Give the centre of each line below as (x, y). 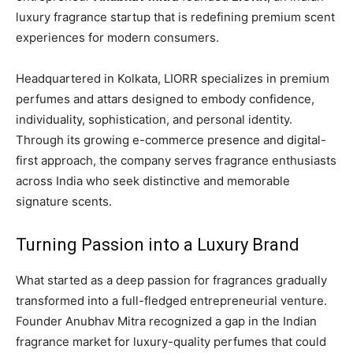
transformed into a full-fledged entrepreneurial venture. (171, 301)
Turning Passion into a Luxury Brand (158, 245)
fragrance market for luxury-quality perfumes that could (171, 342)
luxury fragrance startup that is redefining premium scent (175, 17)
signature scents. (64, 202)
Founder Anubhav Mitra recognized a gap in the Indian (166, 321)
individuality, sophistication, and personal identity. (154, 120)
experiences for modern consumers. (117, 38)
